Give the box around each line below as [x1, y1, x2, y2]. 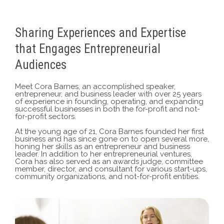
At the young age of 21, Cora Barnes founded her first [15, 126, 204, 136]
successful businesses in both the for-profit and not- [15, 104, 200, 113]
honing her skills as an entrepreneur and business [15, 141, 190, 151]
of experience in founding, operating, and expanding [15, 96, 203, 106]
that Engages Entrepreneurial [15, 41, 160, 56]
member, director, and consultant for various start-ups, [15, 164, 207, 173]
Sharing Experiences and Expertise [15, 25, 186, 40]
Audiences [15, 57, 66, 72]
